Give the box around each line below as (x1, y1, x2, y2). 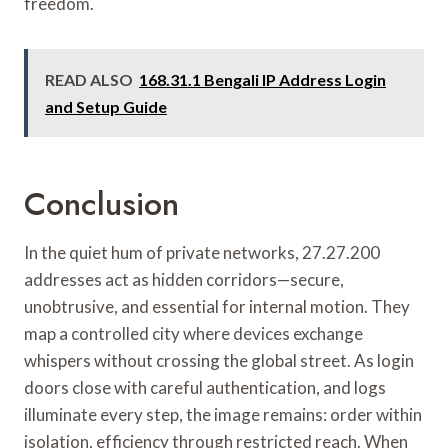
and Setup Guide (45, 96, 167, 116)
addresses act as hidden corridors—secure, (24, 268, 344, 290)
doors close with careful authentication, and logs (24, 376, 386, 398)
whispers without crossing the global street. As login (24, 349, 414, 371)
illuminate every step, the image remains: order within (24, 403, 422, 425)
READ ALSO (45, 69, 133, 89)
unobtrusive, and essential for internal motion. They (24, 295, 410, 317)
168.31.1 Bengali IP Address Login (139, 69, 386, 89)
